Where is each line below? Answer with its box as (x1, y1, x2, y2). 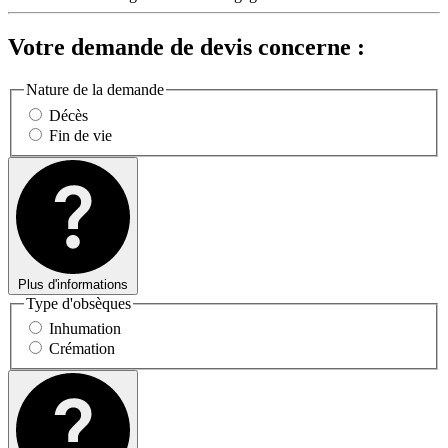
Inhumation (49, 320, 121, 338)
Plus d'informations (18, 276, 128, 292)
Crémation (49, 340, 115, 358)
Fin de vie (49, 126, 112, 144)
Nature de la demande (26, 81, 164, 99)
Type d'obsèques (26, 294, 131, 312)
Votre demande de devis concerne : (8, 34, 365, 61)
